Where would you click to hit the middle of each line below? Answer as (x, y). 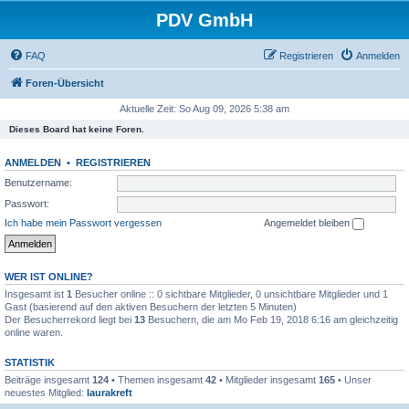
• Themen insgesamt (157, 379)
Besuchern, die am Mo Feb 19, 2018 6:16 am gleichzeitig (272, 319)
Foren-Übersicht (65, 83)
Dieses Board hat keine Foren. (77, 129)
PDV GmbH (204, 20)
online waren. (34, 332)
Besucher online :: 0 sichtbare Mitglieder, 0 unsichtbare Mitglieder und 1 (230, 294)
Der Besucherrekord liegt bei (69, 319)
